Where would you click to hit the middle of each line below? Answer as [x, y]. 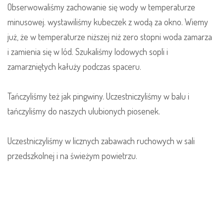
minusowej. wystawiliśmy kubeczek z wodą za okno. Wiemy [108, 22]
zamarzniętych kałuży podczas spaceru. [74, 66]
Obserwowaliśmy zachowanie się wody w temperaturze [101, 7]
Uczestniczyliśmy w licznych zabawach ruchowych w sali [101, 141]
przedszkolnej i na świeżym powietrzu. [72, 156]
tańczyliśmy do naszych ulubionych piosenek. [84, 111]
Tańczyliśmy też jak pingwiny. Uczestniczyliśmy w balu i [98, 96]
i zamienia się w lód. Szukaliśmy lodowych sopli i [88, 52]
